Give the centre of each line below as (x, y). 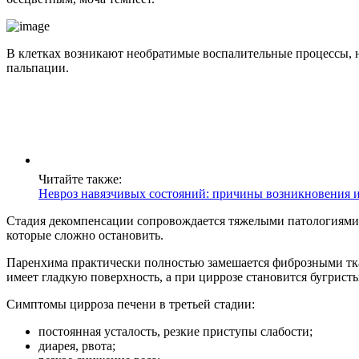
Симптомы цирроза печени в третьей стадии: (131, 305)
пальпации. (38, 68)
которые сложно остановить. (85, 236)
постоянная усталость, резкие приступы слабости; (175, 332)
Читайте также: (80, 179)
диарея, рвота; (77, 346)
